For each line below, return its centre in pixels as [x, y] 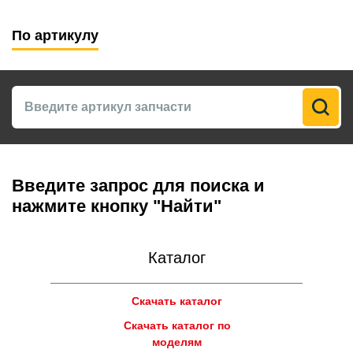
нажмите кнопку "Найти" [117, 206]
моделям [177, 342]
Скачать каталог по [177, 325]
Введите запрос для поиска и [138, 186]
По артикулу [55, 35]
